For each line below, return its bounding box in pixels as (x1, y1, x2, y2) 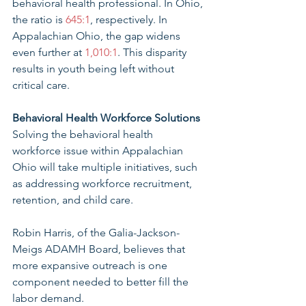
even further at (12, 46, 85, 59)
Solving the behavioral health (12, 128, 156, 141)
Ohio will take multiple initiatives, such (12, 161, 200, 173)
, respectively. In (90, 13, 170, 26)
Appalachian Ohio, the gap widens (12, 29, 183, 42)
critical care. (12, 79, 72, 92)
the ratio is (12, 13, 66, 26)
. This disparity (117, 46, 189, 59)
